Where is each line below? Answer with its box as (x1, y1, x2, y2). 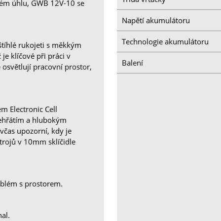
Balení (122, 57, 144, 68)
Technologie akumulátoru (122, 36, 209, 46)
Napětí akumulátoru (122, 15, 190, 25)
